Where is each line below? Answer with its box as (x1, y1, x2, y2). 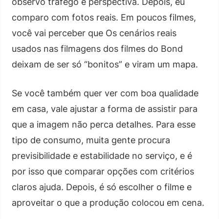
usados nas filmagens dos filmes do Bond (12, 43, 183, 54)
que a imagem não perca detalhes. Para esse (12, 119, 196, 130)
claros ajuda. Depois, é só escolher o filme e (12, 181, 192, 192)
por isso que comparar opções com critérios (12, 166, 194, 176)
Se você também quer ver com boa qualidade (12, 88, 198, 98)
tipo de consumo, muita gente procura (12, 134, 170, 145)
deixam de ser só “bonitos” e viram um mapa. (12, 59, 198, 69)
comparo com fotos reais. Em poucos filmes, (12, 12, 196, 22)
